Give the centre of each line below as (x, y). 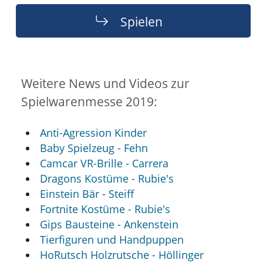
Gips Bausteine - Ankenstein (109, 224)
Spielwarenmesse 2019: (89, 101)
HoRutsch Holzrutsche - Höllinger (122, 254)
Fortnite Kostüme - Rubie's (105, 209)
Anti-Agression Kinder (94, 132)
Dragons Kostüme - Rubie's (107, 178)
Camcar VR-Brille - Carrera (104, 163)
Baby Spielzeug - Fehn (94, 148)
